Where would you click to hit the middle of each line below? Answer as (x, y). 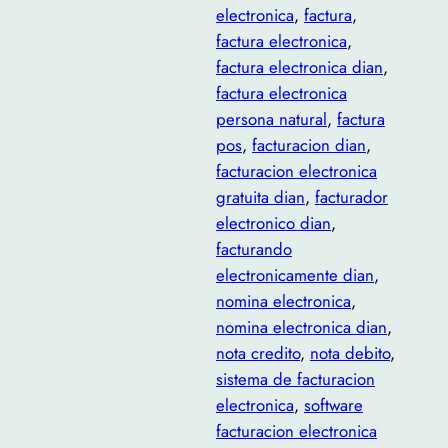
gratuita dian (260, 197)
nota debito (350, 353)
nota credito (258, 353)
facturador (351, 197)
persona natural (271, 119)
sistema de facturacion (295, 379)
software (333, 405)
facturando (254, 249)
